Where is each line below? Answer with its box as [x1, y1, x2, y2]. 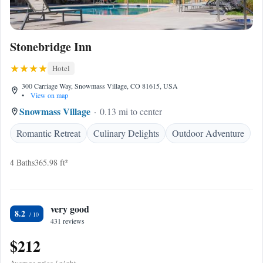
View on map [29, 90, 68, 100]
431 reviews [50, 216, 85, 225]
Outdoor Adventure [172, 127, 244, 139]
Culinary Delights [93, 127, 159, 139]
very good [50, 202, 89, 215]
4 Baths [10, 157, 35, 168]
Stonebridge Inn [10, 38, 92, 55]
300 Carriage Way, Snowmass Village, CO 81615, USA [22, 81, 178, 90]
